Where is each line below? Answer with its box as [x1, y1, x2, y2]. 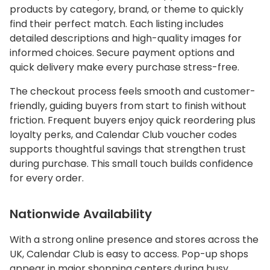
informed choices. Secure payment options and [10, 46, 234, 60]
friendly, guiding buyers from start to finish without [10, 99, 246, 113]
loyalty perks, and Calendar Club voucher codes [10, 128, 237, 142]
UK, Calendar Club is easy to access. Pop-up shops [10, 247, 248, 262]
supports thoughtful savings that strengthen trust [10, 142, 246, 157]
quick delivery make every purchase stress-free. [10, 60, 239, 75]
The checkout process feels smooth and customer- [10, 84, 256, 99]
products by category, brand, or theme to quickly [10, 2, 243, 17]
